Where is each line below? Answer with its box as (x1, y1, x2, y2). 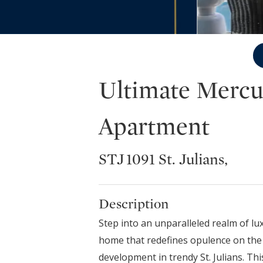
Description (99, 195, 168, 212)
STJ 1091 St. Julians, (99, 150, 228, 168)
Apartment (99, 112, 210, 141)
